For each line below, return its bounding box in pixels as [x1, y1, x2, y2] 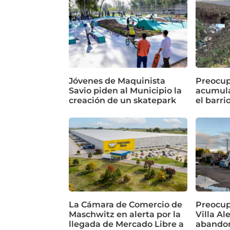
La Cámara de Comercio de [69, 200, 183, 210]
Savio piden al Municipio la [69, 86, 182, 96]
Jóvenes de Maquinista [69, 76, 166, 86]
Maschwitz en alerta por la [69, 209, 181, 220]
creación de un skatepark [69, 95, 177, 106]
